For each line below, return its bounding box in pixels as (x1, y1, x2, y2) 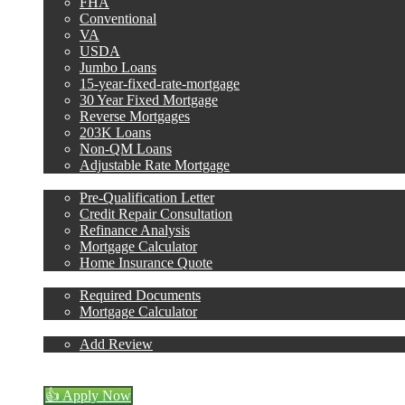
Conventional (80, 11, 156, 26)
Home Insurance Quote (80, 255, 212, 270)
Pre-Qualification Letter (80, 190, 214, 205)
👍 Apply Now (45, 388, 131, 403)
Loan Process (43, 271, 120, 287)
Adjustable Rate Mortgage (80, 157, 230, 173)
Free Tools (43, 174, 104, 189)
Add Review (80, 336, 153, 352)
